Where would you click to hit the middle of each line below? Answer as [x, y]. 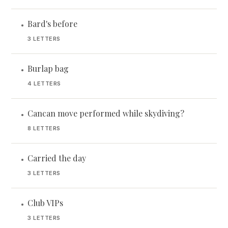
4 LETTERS [44, 83]
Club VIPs [45, 203]
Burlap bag [48, 68]
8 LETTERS [44, 128]
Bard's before [52, 24]
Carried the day [57, 158]
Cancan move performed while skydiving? [106, 113]
